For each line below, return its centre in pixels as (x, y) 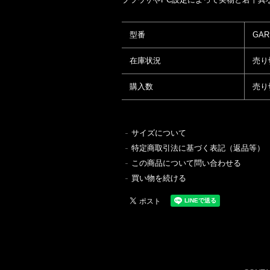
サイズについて (159, 133)
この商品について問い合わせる (186, 163)
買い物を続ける (159, 178)
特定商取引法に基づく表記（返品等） (198, 148)
